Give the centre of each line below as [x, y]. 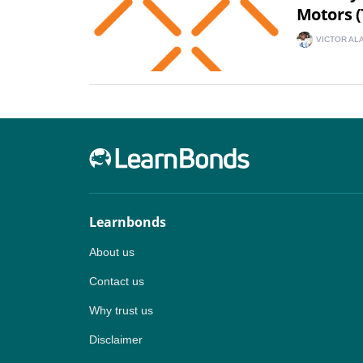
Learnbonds [127, 222]
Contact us [116, 281]
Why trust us [121, 310]
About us [111, 252]
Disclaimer [115, 340]
